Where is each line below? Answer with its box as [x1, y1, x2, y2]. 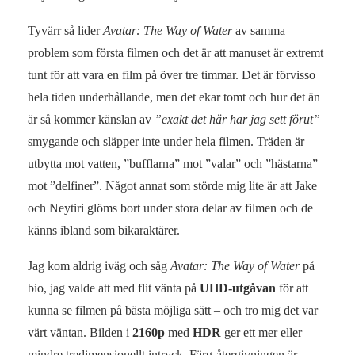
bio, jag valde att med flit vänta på [28, 281, 200, 295]
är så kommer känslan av [28, 112, 155, 126]
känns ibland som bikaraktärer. [28, 223, 180, 237]
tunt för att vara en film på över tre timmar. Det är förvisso [28, 67, 315, 82]
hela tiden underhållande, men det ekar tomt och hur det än [28, 90, 320, 104]
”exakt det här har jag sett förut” [155, 112, 320, 126]
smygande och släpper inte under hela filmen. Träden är [28, 134, 304, 148]
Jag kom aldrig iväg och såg [28, 258, 167, 273]
